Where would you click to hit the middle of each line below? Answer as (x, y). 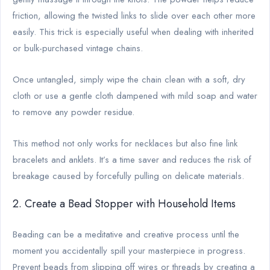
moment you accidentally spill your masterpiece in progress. (129, 250)
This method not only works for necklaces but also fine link (125, 143)
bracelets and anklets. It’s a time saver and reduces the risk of (132, 159)
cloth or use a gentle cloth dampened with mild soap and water (135, 96)
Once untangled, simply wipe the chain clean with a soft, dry (129, 79)
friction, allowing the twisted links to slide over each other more (134, 15)
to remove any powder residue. (74, 112)
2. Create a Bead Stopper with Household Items (124, 203)
